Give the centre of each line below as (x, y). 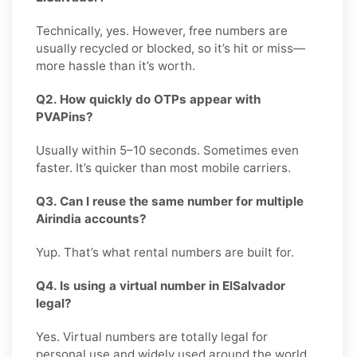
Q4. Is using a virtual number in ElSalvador (161, 286)
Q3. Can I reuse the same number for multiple (170, 202)
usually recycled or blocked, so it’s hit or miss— (171, 49)
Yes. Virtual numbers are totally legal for (152, 337)
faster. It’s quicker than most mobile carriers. (163, 168)
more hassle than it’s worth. (116, 66)
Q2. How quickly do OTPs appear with (148, 100)
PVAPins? (65, 117)
